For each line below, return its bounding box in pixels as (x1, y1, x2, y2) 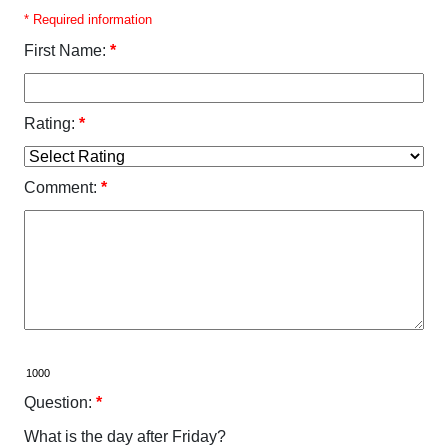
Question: (24, 394, 92, 412)
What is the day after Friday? (24, 428, 226, 446)
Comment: (24, 179, 97, 197)
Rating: (24, 115, 75, 133)
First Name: (24, 42, 106, 60)
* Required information (24, 12, 152, 28)
